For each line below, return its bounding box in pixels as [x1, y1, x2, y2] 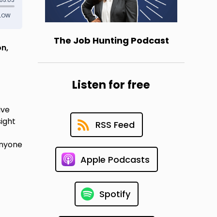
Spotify [99, 188, 130, 201]
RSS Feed [95, 119, 135, 131]
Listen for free [72, 77, 151, 93]
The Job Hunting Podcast [53, 34, 169, 47]
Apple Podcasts [80, 153, 150, 166]
